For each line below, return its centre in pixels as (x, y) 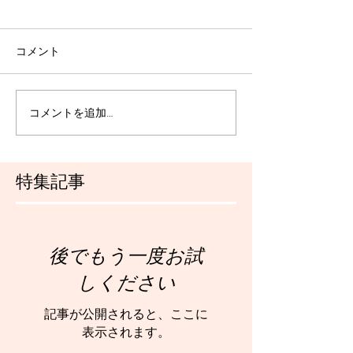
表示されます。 (126, 332)
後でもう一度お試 (126, 255)
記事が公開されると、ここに (126, 314)
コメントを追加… (71, 112)
